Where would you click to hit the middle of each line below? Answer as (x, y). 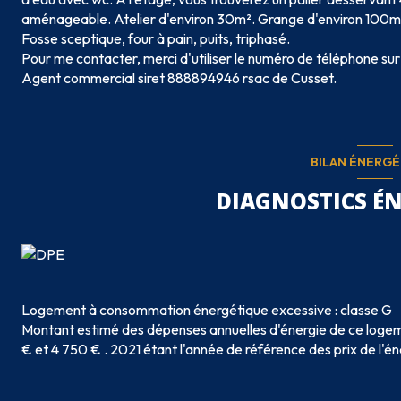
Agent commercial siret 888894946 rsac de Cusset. (179, 78)
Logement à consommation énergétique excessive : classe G (207, 310)
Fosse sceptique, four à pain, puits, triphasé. (156, 39)
